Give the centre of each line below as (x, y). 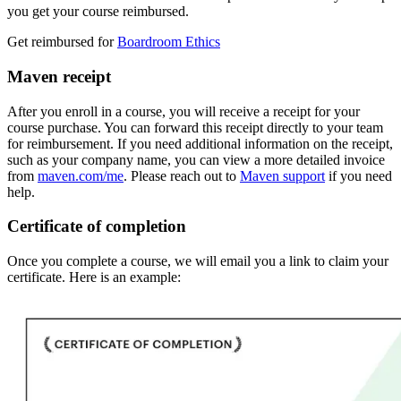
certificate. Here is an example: (94, 277)
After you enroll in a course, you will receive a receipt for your (183, 111)
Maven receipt (59, 76)
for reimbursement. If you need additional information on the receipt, (200, 143)
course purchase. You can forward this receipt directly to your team (195, 127)
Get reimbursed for (62, 42)
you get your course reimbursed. (98, 12)
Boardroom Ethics (169, 42)
